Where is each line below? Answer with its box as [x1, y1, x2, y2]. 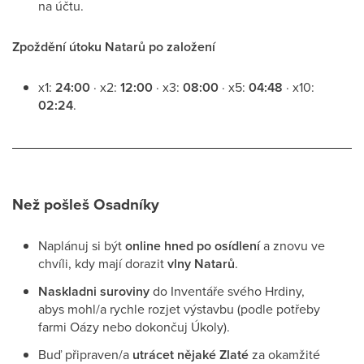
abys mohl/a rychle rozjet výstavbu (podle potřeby [38, 300, 320, 318]
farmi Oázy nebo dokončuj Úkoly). [38, 318, 230, 336]
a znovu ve [260, 236, 325, 254]
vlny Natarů [167, 254, 235, 273]
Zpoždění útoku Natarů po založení [12, 37, 215, 56]
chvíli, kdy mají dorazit [38, 254, 167, 272]
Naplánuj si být [38, 236, 125, 254]
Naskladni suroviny [38, 282, 149, 301]
